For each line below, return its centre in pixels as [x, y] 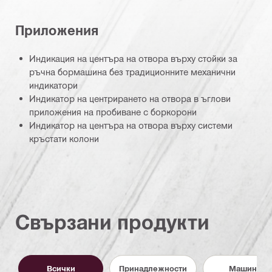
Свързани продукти [112, 222]
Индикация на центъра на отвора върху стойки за [133, 59]
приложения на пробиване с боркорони [113, 112]
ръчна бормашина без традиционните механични [132, 72]
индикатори [53, 85]
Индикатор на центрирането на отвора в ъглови [130, 99]
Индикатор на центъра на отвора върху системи [131, 125]
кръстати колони [64, 139]
